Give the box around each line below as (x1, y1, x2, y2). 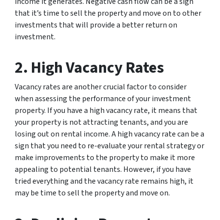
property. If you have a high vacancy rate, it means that (15, 105, 197, 116)
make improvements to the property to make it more (15, 152, 195, 164)
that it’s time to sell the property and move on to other (15, 8, 201, 19)
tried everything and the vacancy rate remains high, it (15, 176, 193, 187)
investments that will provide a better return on (15, 20, 177, 31)
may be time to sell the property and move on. (15, 188, 170, 199)
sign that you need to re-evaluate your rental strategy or (15, 140, 204, 152)
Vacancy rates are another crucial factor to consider (15, 82, 187, 93)
